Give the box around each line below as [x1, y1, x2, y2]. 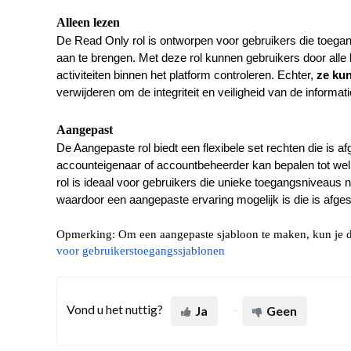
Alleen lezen [56, 15, 120, 29]
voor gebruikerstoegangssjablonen [56, 244, 225, 257]
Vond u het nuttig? [67, 301, 163, 317]
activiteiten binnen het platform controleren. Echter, [56, 68, 317, 81]
